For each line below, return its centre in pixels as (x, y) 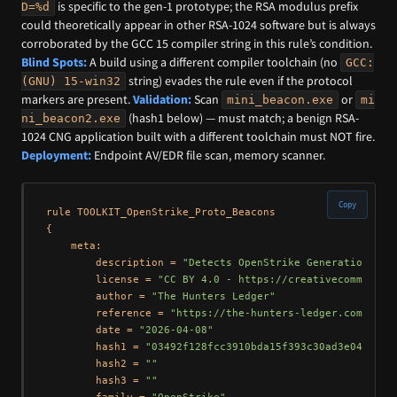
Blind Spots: (54, 62)
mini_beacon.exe (280, 100)
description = (114, 262)
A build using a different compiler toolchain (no (214, 62)
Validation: (162, 100)
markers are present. (77, 100)
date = (92, 330)
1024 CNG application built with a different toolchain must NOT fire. (198, 137)
